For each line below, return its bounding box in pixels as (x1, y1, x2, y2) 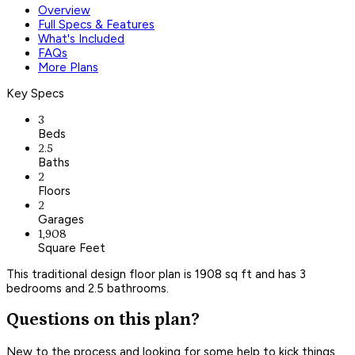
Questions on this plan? (6, 310, 200, 330)
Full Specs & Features (38, 17, 155, 32)
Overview (38, 2, 90, 17)
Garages (38, 212, 84, 227)
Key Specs (6, 86, 64, 101)
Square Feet (38, 240, 105, 255)
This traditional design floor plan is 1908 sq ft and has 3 (6, 266, 306, 281)
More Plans (38, 59, 98, 74)
